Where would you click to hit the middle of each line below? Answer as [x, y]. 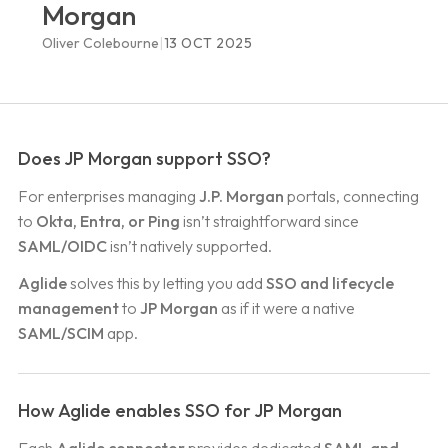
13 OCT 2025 [208, 43]
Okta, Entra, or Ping [107, 221]
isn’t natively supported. [189, 246]
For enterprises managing [108, 196]
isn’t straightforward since [269, 221]
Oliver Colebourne [100, 43]
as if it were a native [286, 308]
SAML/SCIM [60, 333]
